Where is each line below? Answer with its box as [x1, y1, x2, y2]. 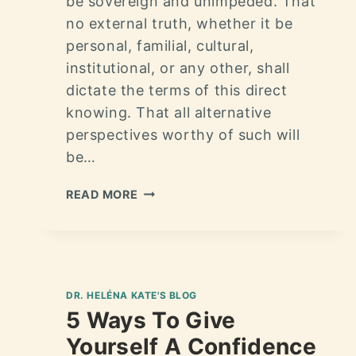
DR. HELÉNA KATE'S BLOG [66, 288, 198, 301]
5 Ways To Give [66, 306, 236, 334]
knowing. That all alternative [66, 103, 272, 121]
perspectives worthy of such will [66, 126, 300, 143]
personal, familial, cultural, [66, 37, 254, 54]
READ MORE [66, 187, 138, 201]
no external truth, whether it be [66, 14, 293, 32]
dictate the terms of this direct [66, 81, 288, 99]
